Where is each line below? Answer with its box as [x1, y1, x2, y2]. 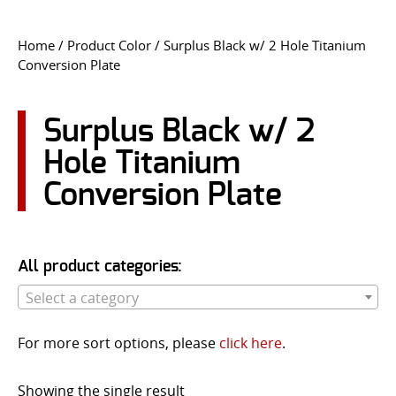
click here [219, 332, 282, 353]
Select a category [26, 287, 139, 308]
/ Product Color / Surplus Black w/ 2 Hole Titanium [55, 37, 366, 54]
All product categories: [18, 259, 182, 275]
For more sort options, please [18, 332, 219, 353]
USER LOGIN [19, 96, 82, 108]
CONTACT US [164, 19, 232, 31]
